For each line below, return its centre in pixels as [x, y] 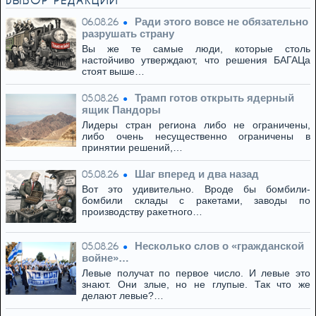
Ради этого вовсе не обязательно [221, 22]
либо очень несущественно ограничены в [196, 136]
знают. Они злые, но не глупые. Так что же [196, 284]
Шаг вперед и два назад [197, 174]
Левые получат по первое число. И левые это [196, 273]
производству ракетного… [142, 212]
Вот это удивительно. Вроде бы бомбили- [196, 189]
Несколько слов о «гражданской [219, 246]
